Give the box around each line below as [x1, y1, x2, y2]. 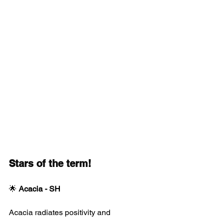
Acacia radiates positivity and [9, 208, 112, 218]
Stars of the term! [9, 158, 91, 170]
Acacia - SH [19, 184, 60, 194]
